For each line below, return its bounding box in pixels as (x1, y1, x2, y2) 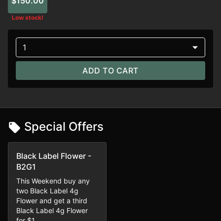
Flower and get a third (16, 196, 87, 205)
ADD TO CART (82, 66, 139, 75)
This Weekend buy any (16, 177, 90, 185)
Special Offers (24, 119, 104, 134)
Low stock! (12, 14, 43, 21)
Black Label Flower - (16, 151, 91, 161)
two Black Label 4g (16, 186, 78, 195)
